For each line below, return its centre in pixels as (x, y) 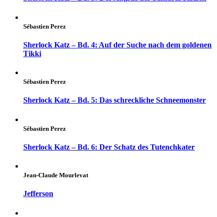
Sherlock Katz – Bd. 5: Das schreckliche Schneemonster (115, 100)
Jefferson (38, 194)
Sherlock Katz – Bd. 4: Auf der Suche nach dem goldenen (117, 45)
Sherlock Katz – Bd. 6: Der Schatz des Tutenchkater (109, 147)
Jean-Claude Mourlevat (56, 175)
